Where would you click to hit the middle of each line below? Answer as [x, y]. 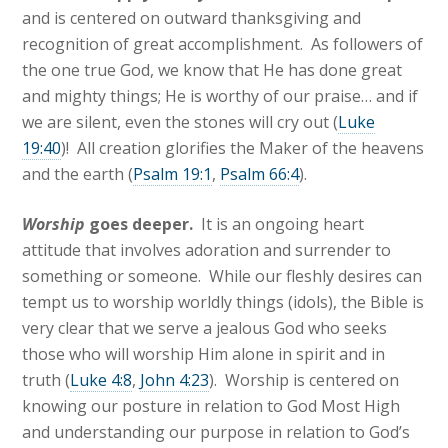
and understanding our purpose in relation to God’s [216, 432]
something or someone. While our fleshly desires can [222, 276]
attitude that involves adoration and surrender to [207, 250]
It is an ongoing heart [283, 224]
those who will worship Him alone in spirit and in [204, 354]
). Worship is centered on [304, 380]
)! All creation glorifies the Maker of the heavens [243, 148]
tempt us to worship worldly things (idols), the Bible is [223, 302]
